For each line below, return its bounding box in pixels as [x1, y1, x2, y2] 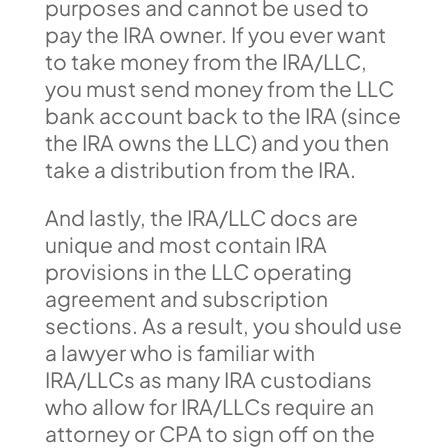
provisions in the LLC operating [44, 257, 352, 285]
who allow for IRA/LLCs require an [44, 392, 374, 420]
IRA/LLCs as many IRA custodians [44, 365, 372, 393]
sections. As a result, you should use [44, 311, 402, 339]
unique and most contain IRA [44, 230, 327, 258]
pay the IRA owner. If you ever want [44, 20, 386, 48]
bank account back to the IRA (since [44, 101, 401, 129]
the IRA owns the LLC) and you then [44, 128, 389, 156]
